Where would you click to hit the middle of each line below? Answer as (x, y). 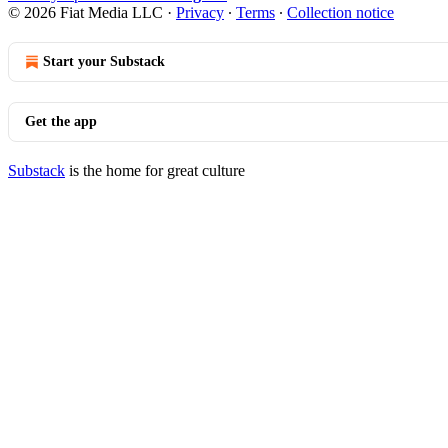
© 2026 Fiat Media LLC (85, 12)
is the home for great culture (155, 170)
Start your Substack (104, 61)
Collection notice (340, 12)
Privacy (200, 12)
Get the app (61, 121)
